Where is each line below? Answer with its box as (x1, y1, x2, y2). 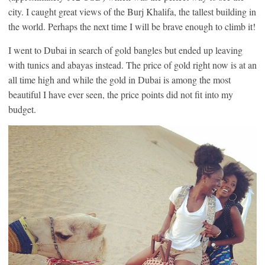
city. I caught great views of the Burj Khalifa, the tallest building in (8, 5, 256, 18)
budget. (8, 102, 36, 115)
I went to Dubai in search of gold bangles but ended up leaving (8, 43, 243, 56)
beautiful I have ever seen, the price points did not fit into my (8, 88, 233, 101)
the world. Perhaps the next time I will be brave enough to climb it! (8, 20, 256, 33)
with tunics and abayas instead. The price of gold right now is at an (8, 58, 257, 71)
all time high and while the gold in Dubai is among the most (8, 73, 231, 86)
